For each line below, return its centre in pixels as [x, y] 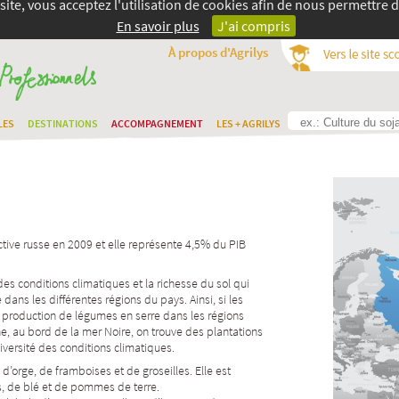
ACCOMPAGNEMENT [157, 123]
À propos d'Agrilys [218, 52]
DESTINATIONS [63, 123]
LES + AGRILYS [248, 123]
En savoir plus [158, 26]
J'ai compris [253, 26]
